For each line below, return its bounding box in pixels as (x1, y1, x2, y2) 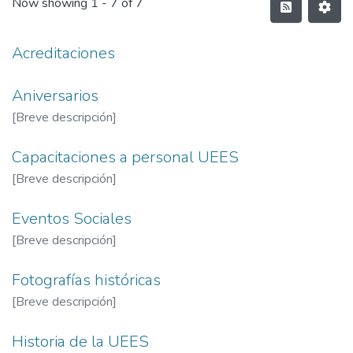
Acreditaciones (12, 43, 115, 64)
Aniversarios (12, 85, 98, 106)
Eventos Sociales (12, 208, 132, 229)
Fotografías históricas (12, 269, 161, 291)
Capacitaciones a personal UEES (12, 147, 239, 168)
